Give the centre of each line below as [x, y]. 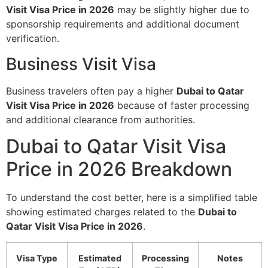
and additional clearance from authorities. [100, 119]
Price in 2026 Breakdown [119, 169]
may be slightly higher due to [182, 10]
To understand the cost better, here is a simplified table [132, 198]
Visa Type [37, 258]
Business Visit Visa [81, 64]
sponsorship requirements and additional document [123, 24]
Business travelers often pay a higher [91, 91]
